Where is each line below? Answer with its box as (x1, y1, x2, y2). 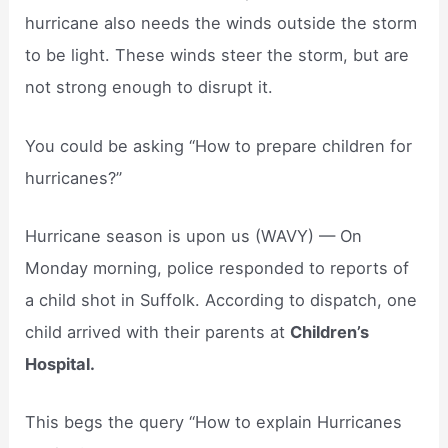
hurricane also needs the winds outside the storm (25, 13, 418, 34)
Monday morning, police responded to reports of (25, 257, 410, 278)
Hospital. (25, 353, 96, 374)
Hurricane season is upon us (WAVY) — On (25, 225, 363, 246)
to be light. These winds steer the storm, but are (25, 45, 410, 66)
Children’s (290, 321, 370, 342)
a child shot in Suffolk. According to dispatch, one (25, 289, 418, 310)
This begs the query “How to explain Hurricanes (25, 412, 403, 433)
